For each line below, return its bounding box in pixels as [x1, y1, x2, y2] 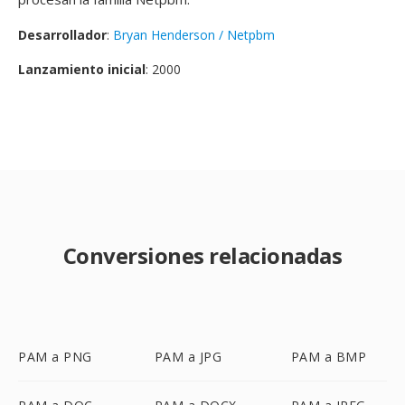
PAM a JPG [154, 348, 222, 365]
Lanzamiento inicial [18, 61, 146, 78]
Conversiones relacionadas [62, 240, 343, 270]
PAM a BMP [290, 348, 367, 365]
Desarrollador [18, 26, 107, 43]
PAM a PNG [18, 348, 92, 365]
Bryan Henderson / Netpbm [113, 26, 275, 43]
